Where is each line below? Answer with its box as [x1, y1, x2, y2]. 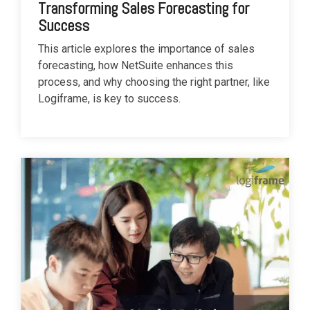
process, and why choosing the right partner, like [38, 75, 270, 89]
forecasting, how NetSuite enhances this [38, 59, 233, 73]
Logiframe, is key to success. [38, 92, 181, 106]
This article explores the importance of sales [38, 42, 255, 56]
